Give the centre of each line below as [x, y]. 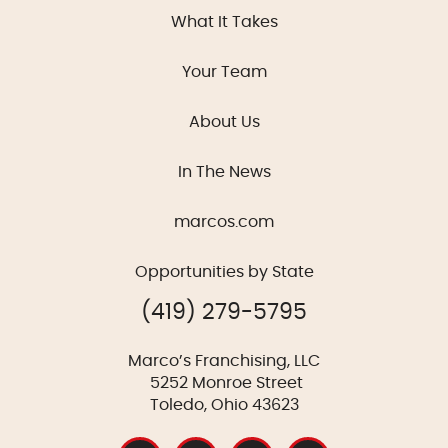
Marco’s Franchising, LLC [224, 361]
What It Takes [224, 21]
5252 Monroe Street [224, 383]
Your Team [224, 71]
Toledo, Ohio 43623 [224, 405]
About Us [224, 121]
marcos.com [224, 221]
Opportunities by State [224, 271]
